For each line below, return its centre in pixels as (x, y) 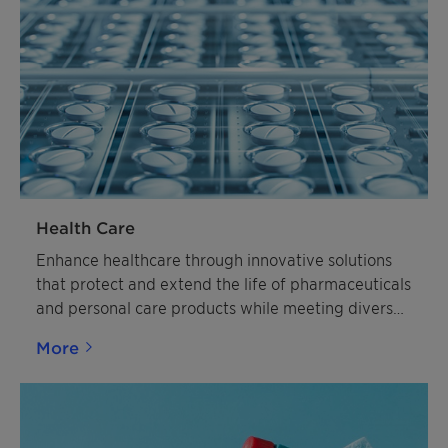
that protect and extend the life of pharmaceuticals (223, 283)
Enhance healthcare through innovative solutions (214, 259)
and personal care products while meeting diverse (219, 307)
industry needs (90, 331)
